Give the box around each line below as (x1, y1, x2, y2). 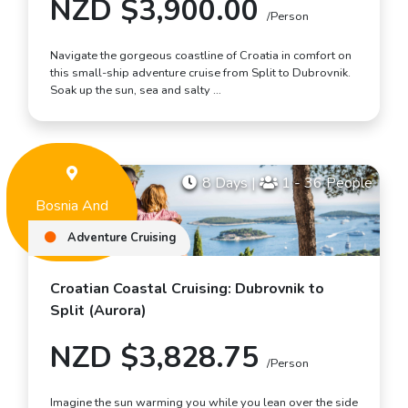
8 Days (199, 172, 251, 193)
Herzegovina (32, 217, 112, 238)
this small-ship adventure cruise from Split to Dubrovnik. (50, 64, 351, 81)
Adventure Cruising (65, 229, 176, 247)
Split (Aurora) (50, 301, 147, 321)
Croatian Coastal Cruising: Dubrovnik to (50, 279, 324, 300)
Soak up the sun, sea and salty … (50, 81, 221, 98)
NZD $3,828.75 (50, 338, 267, 378)
